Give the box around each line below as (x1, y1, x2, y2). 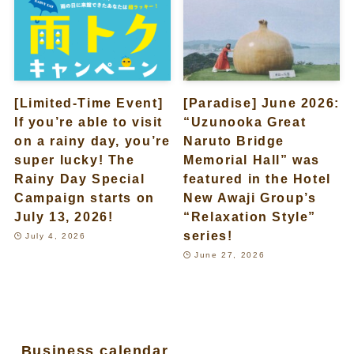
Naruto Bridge (183, 134, 285, 149)
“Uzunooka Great (183, 115, 307, 130)
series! (183, 228, 233, 243)
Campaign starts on (13, 190, 155, 205)
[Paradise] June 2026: (183, 96, 340, 111)
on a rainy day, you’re (13, 134, 171, 149)
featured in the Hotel (183, 171, 331, 186)
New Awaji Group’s (183, 190, 317, 205)
